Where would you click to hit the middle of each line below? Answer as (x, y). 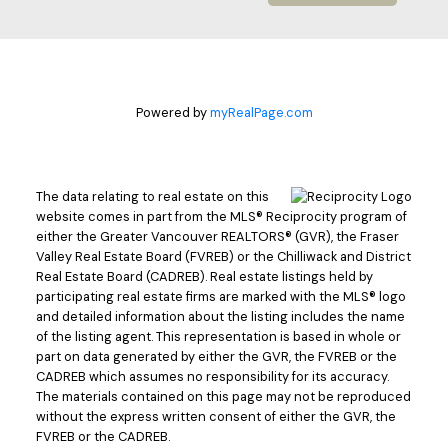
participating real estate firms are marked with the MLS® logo (220, 296)
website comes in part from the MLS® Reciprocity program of (221, 216)
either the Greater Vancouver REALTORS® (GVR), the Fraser (217, 236)
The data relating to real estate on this (152, 196)
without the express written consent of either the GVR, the (215, 416)
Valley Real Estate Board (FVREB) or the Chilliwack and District (223, 256)
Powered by (172, 112)
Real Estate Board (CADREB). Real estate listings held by (204, 276)
